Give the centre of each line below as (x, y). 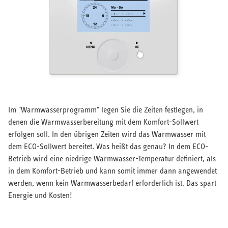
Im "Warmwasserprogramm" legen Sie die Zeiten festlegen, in (106, 109)
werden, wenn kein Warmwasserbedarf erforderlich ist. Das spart (112, 183)
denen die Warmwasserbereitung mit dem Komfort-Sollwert (103, 122)
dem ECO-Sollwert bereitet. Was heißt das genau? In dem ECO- (108, 146)
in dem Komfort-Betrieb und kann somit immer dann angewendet (112, 170)
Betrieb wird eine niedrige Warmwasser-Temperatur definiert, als (112, 158)
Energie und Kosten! (40, 195)
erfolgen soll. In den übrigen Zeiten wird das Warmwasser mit (107, 134)
